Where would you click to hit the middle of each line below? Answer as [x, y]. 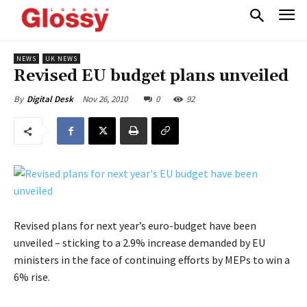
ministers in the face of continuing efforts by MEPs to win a [152, 260]
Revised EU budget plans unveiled [151, 76]
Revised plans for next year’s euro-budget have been [135, 226]
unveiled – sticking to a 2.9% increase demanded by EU [139, 243]
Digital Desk [50, 99]
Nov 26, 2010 [105, 99]
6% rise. [32, 277]
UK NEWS [61, 59]
